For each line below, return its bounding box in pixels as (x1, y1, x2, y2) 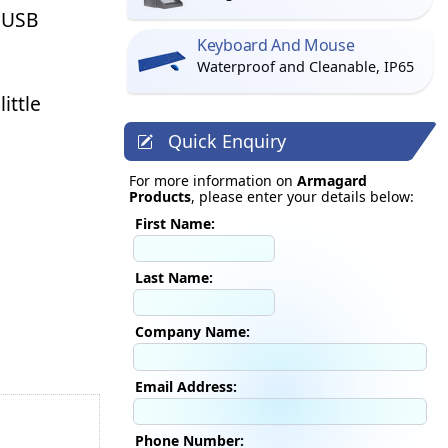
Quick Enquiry (168, 129, 287, 153)
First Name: (135, 214, 215, 233)
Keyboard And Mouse (197, 34, 355, 56)
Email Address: (135, 376, 237, 396)
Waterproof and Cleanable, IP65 (197, 57, 414, 76)
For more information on (129, 171, 297, 190)
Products (129, 187, 191, 206)
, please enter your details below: (191, 187, 414, 206)
